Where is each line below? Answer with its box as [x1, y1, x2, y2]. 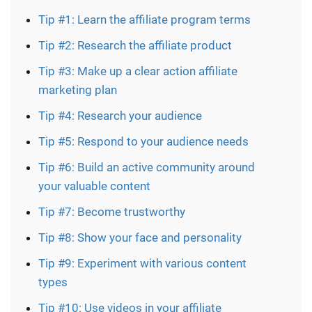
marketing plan [38, 82, 117, 97]
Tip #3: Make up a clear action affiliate [38, 63, 237, 78]
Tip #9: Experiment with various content [38, 256, 247, 270]
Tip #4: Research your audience [38, 108, 202, 123]
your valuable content [38, 178, 150, 193]
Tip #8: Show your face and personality [38, 230, 242, 244]
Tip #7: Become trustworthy [38, 204, 188, 219]
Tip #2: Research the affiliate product [38, 38, 232, 52]
